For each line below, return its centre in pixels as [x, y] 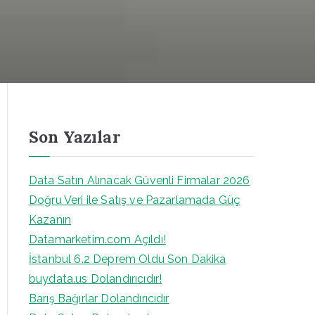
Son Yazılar [75, 137]
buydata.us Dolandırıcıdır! [96, 279]
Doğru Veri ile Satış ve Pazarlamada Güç [135, 200]
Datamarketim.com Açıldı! [97, 239]
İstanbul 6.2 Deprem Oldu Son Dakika [128, 259]
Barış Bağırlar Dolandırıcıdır [99, 298]
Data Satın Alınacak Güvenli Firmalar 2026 [140, 180]
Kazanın [50, 220]
